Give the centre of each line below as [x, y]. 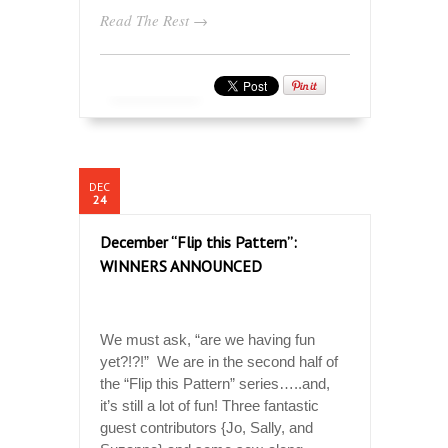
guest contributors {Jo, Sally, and [206, 427]
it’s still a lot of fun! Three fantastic [209, 405]
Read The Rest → [154, 19]
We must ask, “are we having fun [207, 339]
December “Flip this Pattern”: [198, 241]
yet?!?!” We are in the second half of [219, 361]
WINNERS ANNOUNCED [181, 265]
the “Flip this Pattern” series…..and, [215, 383]
